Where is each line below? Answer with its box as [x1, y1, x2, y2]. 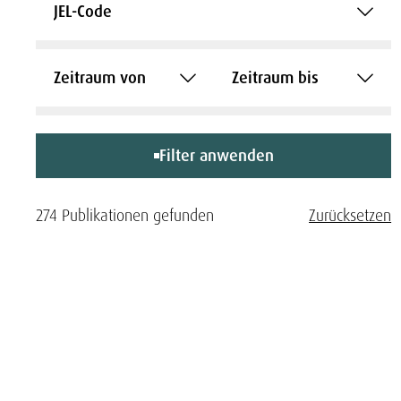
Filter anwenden [158, 145, 274, 166]
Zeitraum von [54, 67, 146, 89]
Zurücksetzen [309, 205, 392, 226]
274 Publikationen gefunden [36, 205, 214, 226]
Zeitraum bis [231, 67, 319, 89]
